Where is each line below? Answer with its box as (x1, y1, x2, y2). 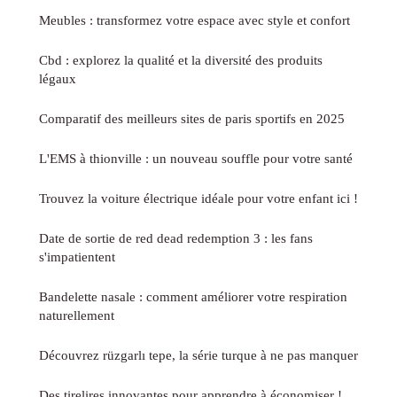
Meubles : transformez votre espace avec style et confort (39, 12, 350, 27)
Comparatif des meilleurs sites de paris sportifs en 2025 (39, 110, 345, 126)
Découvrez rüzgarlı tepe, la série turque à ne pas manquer (39, 346, 358, 362)
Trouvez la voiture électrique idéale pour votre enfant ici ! (39, 190, 358, 206)
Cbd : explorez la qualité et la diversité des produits (39, 51, 323, 67)
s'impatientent (39, 248, 115, 264)
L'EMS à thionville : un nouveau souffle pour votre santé (39, 150, 353, 166)
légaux (39, 70, 76, 86)
